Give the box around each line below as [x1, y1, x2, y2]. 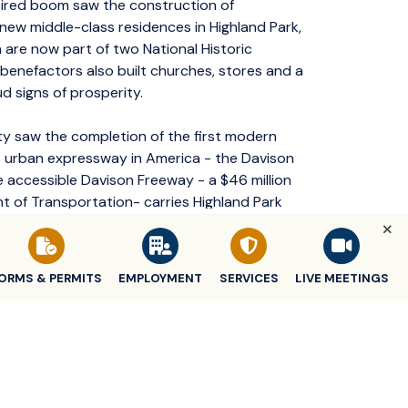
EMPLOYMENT [118, 270, 203, 286]
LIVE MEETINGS [294, 270, 389, 286]
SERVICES [219, 270, 279, 286]
